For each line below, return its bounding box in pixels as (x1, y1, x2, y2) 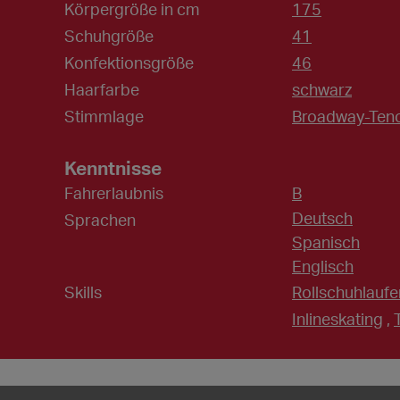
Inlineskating (292, 309, 383, 329)
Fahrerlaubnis (64, 183, 163, 204)
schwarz (292, 79, 352, 100)
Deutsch (292, 208, 353, 229)
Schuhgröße (64, 26, 154, 46)
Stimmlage (64, 106, 144, 127)
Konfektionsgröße (64, 53, 194, 73)
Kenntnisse (64, 156, 162, 180)
